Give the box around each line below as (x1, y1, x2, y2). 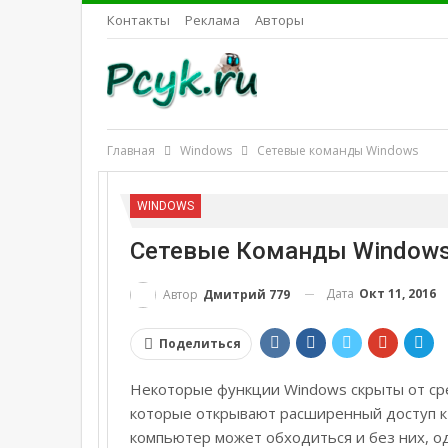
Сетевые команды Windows (257, 142, 418, 159)
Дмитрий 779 (203, 285, 290, 303)
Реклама (185, 11, 240, 29)
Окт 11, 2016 (359, 285, 436, 302)
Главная (107, 142, 155, 159)
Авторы (255, 11, 304, 29)
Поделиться (159, 334, 241, 352)
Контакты (107, 11, 170, 29)
